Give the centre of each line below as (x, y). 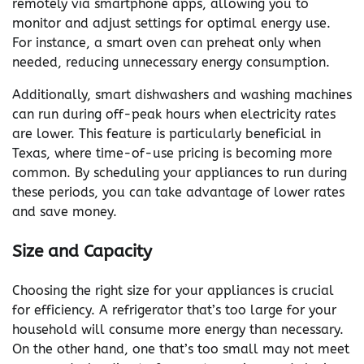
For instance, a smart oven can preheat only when (167, 42)
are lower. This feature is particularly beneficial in (167, 133)
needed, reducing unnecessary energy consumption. (171, 62)
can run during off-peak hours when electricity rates (174, 114)
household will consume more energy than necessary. (178, 329)
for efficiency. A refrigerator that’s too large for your (174, 310)
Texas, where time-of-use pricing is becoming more (172, 153)
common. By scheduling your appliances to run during (180, 172)
